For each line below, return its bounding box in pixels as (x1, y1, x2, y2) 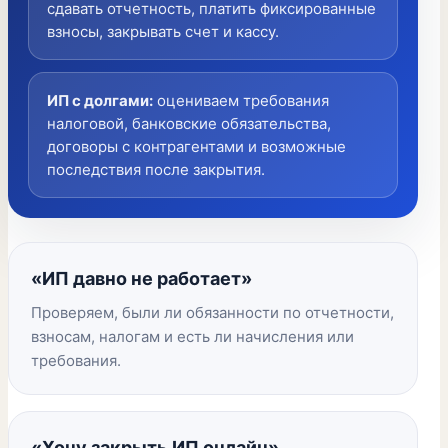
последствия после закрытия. (47, 160, 265, 179)
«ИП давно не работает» (31, 268, 252, 289)
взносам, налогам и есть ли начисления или (31, 327, 354, 346)
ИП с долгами (47, 91, 149, 110)
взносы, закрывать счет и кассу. (47, 22, 279, 41)
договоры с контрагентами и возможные (47, 137, 346, 156)
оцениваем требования (157, 91, 329, 110)
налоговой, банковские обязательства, (47, 114, 331, 133)
